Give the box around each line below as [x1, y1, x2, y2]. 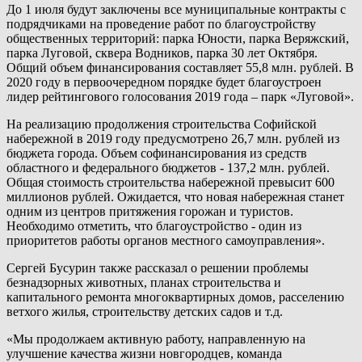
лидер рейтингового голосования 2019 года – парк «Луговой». [6, 89, 354, 103]
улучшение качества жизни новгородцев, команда [6, 346, 282, 360]
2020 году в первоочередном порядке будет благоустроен [6, 74, 322, 89]
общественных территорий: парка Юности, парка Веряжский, [6, 31, 349, 45]
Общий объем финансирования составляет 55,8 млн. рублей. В [6, 60, 354, 74]
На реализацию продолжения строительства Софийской [6, 116, 317, 131]
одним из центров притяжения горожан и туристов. [6, 204, 293, 218]
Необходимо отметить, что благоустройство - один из [6, 218, 301, 233]
